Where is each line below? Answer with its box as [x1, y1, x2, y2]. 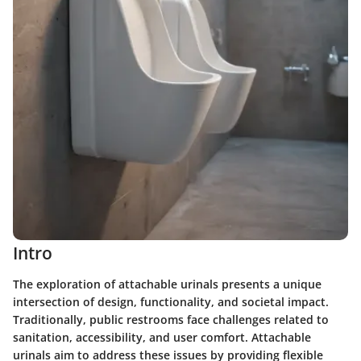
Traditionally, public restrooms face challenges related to [13, 311, 329, 327]
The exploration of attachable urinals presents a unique [13, 276, 322, 292]
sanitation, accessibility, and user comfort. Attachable [13, 329, 311, 345]
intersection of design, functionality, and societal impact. [13, 293, 329, 309]
